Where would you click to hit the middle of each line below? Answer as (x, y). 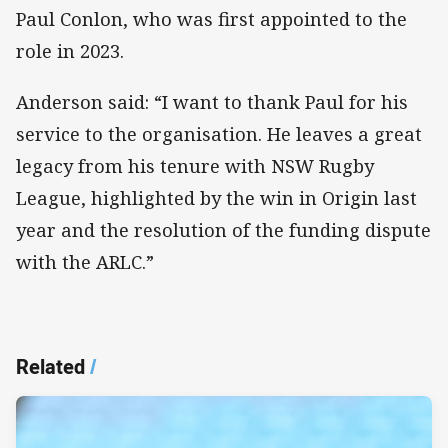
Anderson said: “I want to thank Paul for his (212, 101)
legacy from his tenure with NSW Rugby (195, 165)
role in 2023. (70, 51)
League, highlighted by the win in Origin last (216, 197)
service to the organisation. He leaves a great (219, 133)
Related (50, 366)
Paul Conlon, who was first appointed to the (211, 19)
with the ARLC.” (85, 261)
